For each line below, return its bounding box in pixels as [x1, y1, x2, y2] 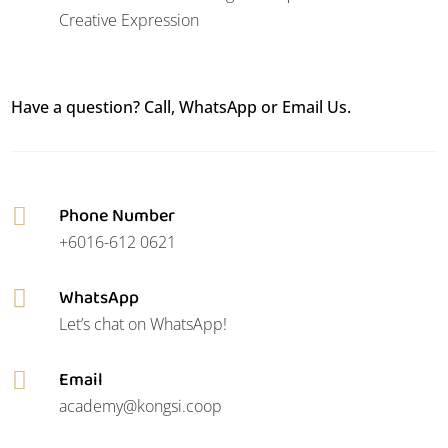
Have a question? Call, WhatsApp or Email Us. [11, 95, 352, 118]
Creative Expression [58, 8, 199, 31]
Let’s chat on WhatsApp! [58, 312, 227, 335]
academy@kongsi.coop [58, 394, 222, 417]
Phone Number [58, 201, 175, 230]
